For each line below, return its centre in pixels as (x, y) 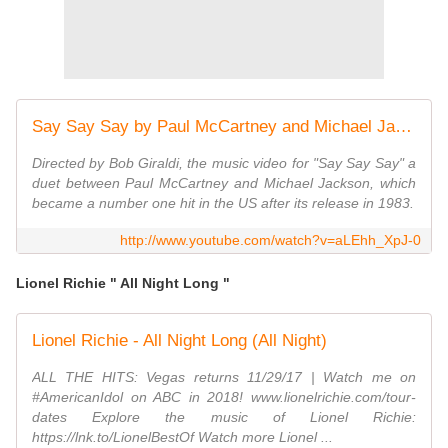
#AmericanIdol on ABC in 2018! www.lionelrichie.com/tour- (224, 397)
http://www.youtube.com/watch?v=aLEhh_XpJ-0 (270, 240)
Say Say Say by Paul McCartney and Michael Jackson (403, 127)
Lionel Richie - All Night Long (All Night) (179, 341)
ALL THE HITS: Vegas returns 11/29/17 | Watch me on (224, 377)
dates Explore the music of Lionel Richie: (224, 417)
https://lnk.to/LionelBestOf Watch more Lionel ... (182, 437)
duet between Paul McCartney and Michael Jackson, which (224, 183)
